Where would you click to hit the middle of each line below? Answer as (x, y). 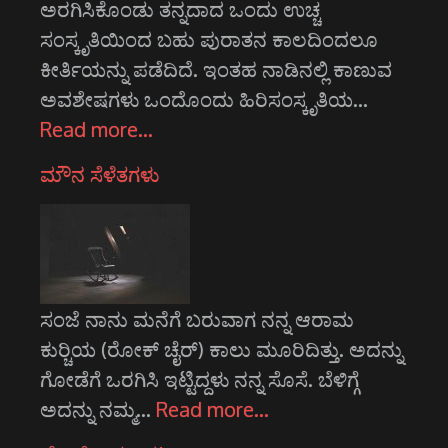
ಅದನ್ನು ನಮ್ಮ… (98, 408)
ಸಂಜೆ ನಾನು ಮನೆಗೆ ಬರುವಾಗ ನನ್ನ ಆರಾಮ (197, 318)
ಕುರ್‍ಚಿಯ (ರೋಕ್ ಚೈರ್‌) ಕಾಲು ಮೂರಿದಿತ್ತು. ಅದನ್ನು (221, 348)
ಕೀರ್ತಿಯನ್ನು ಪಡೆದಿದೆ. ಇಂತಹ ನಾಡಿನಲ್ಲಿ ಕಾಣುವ (216, 68)
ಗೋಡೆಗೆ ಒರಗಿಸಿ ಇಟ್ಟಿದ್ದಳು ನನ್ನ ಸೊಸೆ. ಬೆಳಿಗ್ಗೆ (199, 378)
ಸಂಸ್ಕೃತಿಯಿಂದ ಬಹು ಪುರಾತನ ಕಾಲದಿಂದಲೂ (209, 38)
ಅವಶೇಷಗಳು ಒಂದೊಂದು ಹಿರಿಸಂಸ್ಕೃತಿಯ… (204, 98)
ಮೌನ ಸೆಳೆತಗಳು (99, 173)
